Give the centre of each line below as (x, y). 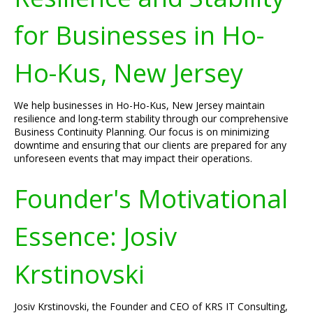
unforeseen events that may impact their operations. (133, 158)
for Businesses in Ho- (139, 35)
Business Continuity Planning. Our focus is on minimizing (141, 132)
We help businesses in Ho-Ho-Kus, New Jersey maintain (139, 105)
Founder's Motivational (151, 198)
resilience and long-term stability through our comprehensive (151, 118)
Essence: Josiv (95, 236)
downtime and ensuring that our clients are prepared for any (150, 145)
